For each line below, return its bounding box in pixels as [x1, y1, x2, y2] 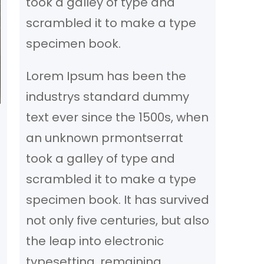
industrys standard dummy [25, 88, 189, 105]
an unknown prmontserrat [25, 129, 183, 146]
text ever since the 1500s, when [25, 108, 209, 126]
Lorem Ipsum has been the [25, 67, 186, 84]
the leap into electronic [25, 232, 164, 249]
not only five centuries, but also [25, 212, 209, 229]
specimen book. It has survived [25, 191, 209, 208]
